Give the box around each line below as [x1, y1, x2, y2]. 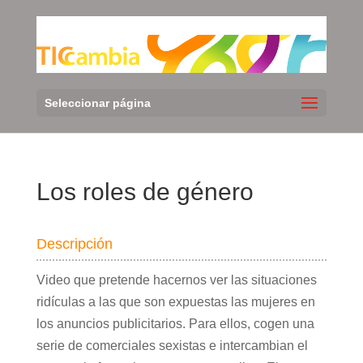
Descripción [36, 236, 113, 253]
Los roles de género [36, 178, 254, 206]
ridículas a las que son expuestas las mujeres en [36, 295, 315, 310]
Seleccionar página [44, 96, 151, 110]
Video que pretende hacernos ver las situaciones [36, 273, 317, 288]
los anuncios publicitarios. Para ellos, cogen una [36, 317, 314, 331]
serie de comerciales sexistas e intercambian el [36, 339, 308, 353]
